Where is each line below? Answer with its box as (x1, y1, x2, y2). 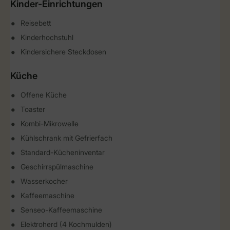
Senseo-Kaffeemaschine (21, 205, 102, 214)
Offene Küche (21, 90, 67, 99)
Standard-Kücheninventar (21, 148, 105, 157)
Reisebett (21, 18, 51, 27)
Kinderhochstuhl (21, 33, 73, 42)
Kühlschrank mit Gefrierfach (21, 133, 112, 142)
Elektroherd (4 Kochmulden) (21, 220, 112, 228)
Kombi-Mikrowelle (21, 119, 79, 128)
